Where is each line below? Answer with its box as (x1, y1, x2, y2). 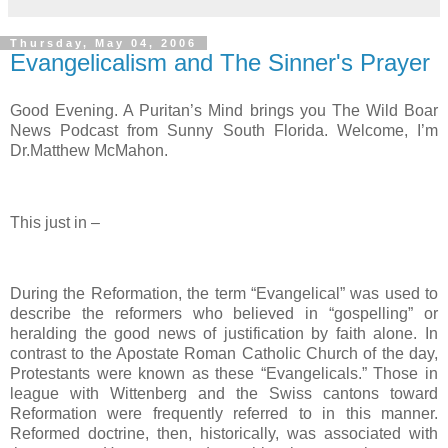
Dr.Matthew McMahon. (10, 141, 168, 159)
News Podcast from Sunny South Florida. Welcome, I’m (10, 121, 438, 139)
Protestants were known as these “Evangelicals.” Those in (10, 365, 438, 383)
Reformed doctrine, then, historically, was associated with (10, 425, 438, 443)
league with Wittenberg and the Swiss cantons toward (10, 385, 438, 403)
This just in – (10, 213, 100, 231)
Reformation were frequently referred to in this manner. (10, 405, 438, 423)
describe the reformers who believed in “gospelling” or (10, 305, 438, 323)
